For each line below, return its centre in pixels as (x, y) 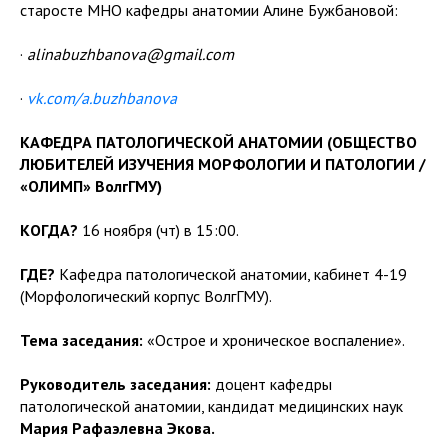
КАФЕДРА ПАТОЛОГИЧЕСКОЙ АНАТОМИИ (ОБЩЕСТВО (218, 142)
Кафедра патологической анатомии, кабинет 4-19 (231, 274)
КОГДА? (49, 230)
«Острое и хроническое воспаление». (276, 340)
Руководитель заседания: (115, 384)
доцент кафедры (271, 384)
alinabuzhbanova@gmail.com (130, 54)
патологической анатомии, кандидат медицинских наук (211, 406)
